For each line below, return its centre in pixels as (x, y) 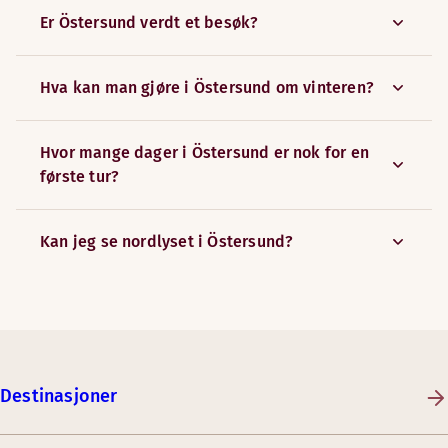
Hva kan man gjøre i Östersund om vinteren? (207, 87)
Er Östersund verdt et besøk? (149, 22)
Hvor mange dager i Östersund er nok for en (204, 152)
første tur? (80, 176)
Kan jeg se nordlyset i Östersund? (167, 241)
